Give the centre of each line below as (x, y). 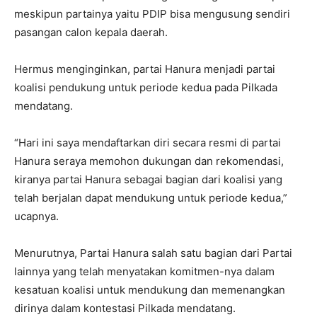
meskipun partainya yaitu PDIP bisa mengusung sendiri (152, 13)
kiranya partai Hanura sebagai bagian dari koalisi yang (148, 179)
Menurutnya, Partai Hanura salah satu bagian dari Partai (153, 253)
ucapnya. (36, 216)
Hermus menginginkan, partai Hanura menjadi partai (145, 69)
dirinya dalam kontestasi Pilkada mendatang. (125, 308)
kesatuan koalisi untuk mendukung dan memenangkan (150, 289)
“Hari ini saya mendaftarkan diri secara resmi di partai (148, 142)
